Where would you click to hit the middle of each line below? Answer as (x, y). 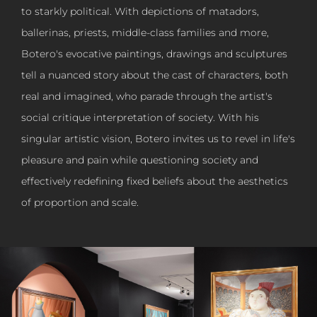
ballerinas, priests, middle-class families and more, (145, 33)
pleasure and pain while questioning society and (140, 160)
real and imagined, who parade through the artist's (147, 97)
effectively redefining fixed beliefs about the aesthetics (155, 181)
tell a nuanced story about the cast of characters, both (155, 75)
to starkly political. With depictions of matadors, (140, 12)
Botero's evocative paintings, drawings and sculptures (154, 54)
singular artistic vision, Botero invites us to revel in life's (158, 139)
